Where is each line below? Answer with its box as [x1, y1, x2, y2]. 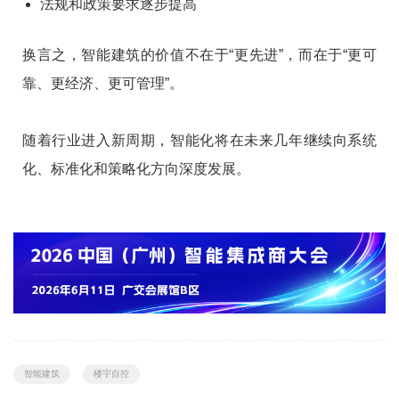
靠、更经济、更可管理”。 [22, 75, 183, 91]
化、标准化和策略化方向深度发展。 [22, 160, 250, 176]
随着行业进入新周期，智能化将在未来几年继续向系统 [22, 132, 377, 148]
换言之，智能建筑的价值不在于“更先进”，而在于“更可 [22, 46, 377, 62]
